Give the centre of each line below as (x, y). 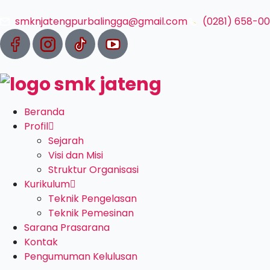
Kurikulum (47, 184)
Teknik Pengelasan (93, 199)
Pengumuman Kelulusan (81, 256)
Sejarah (66, 141)
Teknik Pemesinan (91, 213)
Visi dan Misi (76, 155)
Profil (36, 126)
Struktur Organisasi (93, 170)
